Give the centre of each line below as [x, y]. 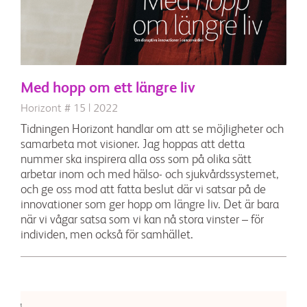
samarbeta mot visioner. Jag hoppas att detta [133, 144]
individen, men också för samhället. [107, 235]
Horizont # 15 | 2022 [69, 108]
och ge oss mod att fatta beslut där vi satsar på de [143, 189]
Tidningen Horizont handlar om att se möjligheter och [152, 129]
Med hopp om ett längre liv [108, 88]
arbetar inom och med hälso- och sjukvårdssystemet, [149, 174]
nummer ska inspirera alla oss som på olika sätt [136, 159]
